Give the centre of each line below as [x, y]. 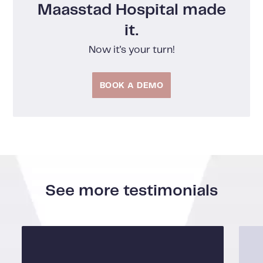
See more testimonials [131, 190]
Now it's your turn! [131, 50]
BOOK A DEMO [131, 86]
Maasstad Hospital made [131, 10]
